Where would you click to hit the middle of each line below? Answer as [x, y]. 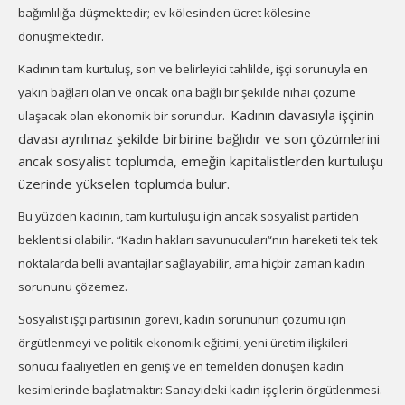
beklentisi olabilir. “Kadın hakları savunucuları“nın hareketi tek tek [198, 240]
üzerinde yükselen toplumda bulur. [124, 184]
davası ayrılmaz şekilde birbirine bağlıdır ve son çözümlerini [199, 138]
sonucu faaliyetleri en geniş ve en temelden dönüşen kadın [181, 366]
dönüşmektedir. [61, 36]
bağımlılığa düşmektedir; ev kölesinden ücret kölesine [165, 13]
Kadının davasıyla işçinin [302, 115]
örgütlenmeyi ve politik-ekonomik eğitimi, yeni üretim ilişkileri [183, 343]
